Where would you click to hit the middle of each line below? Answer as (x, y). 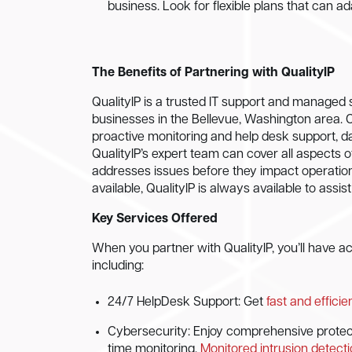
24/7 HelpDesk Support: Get (187, 302)
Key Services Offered (155, 219)
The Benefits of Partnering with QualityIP (213, 73)
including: (118, 266)
